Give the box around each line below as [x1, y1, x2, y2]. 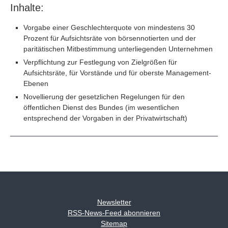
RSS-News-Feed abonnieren [68, 209, 160, 217]
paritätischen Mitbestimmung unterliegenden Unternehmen [23, 45, 213, 53]
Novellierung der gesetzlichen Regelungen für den [23, 93, 185, 101]
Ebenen [23, 79, 48, 88]
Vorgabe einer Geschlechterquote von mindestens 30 [23, 23, 195, 32]
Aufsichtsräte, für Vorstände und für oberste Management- [23, 69, 211, 77]
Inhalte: [10, 2, 44, 14]
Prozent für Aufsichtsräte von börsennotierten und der [23, 34, 196, 43]
